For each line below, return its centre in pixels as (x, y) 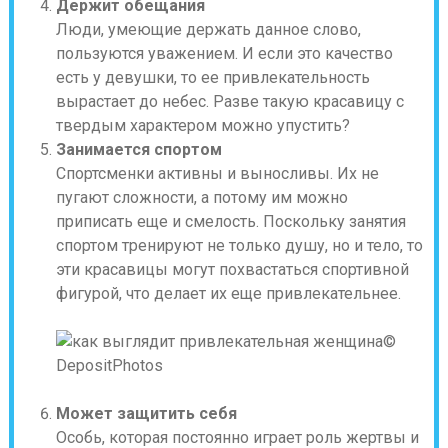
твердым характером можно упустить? (202, 125)
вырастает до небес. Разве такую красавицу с (229, 101)
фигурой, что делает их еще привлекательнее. (228, 293)
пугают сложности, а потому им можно (201, 197)
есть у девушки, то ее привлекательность (212, 77)
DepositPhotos (109, 365)
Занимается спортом (138, 149)
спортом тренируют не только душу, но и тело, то (239, 245)
